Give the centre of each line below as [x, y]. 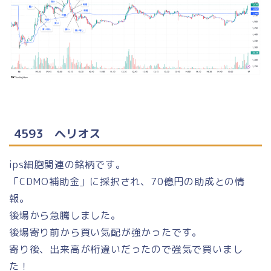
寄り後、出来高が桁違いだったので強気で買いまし [126, 250]
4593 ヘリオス [57, 134]
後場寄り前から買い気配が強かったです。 [106, 233]
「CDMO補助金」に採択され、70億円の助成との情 [127, 182]
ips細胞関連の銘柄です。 [67, 165]
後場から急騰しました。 [65, 216]
